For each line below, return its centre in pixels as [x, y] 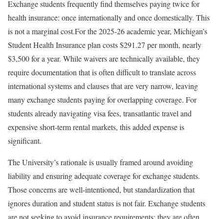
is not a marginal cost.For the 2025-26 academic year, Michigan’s [108, 31]
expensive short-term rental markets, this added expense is [96, 127]
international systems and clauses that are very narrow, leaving [103, 86]
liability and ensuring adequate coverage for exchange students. [104, 176]
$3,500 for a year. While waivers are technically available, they [104, 58]
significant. [25, 141]
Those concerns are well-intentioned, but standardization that [101, 189]
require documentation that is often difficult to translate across [102, 72]
